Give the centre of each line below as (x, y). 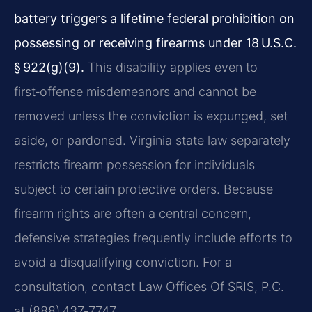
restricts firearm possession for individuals (134, 165)
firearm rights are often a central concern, (133, 213)
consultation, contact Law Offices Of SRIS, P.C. (149, 287)
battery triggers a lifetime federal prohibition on (154, 18)
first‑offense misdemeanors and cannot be (135, 92)
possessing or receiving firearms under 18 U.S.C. (155, 43)
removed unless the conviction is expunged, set (151, 116)
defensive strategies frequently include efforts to (153, 238)
